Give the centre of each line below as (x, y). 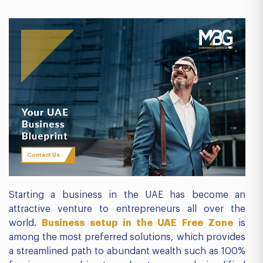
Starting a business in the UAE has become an (127, 195)
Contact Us (43, 155)
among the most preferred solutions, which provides (127, 237)
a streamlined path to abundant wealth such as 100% (127, 251)
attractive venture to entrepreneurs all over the (127, 209)
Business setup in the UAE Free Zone (137, 223)
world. (26, 223)
